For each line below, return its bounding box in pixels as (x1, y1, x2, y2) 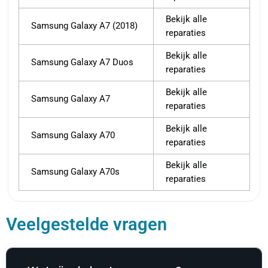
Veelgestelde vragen (6, 214, 167, 235)
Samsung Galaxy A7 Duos (31, 57, 133, 68)
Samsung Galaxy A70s (31, 166, 120, 178)
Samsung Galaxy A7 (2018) (31, 20, 138, 32)
